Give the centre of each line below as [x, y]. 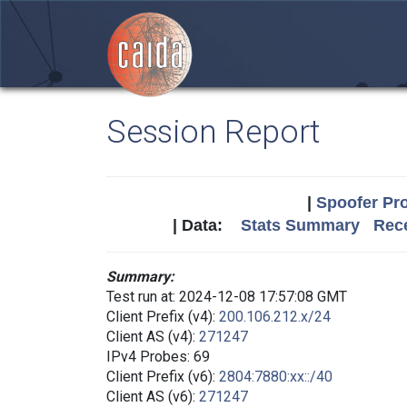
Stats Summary [300, 225]
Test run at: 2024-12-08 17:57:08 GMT [227, 297]
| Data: [206, 225]
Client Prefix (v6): [163, 377]
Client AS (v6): [153, 397]
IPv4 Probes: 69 [158, 357]
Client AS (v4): [153, 337]
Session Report [213, 132]
